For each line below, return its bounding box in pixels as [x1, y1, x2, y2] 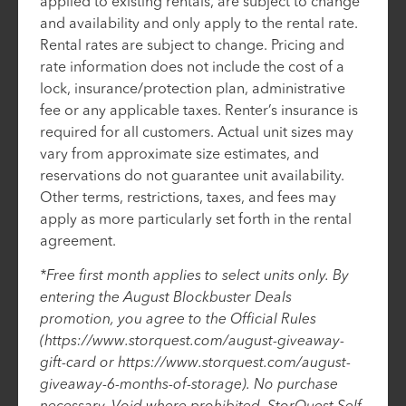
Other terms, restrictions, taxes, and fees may [40, 188, 336, 206]
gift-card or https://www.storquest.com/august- [40, 353, 351, 371]
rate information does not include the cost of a [40, 57, 344, 75]
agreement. [40, 231, 116, 249]
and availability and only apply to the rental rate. [40, 14, 358, 32]
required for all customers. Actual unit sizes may [40, 122, 353, 140]
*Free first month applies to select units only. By [40, 266, 349, 284]
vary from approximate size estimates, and [40, 144, 319, 162]
